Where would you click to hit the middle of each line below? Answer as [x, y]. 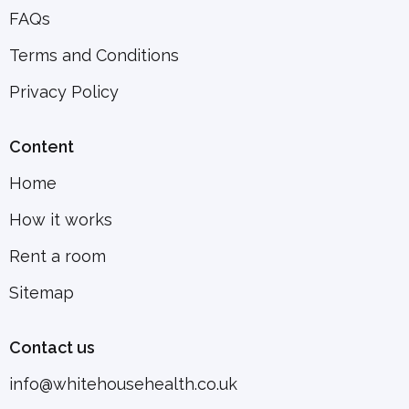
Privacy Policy [64, 92]
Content [42, 147]
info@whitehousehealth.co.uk [123, 384]
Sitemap [42, 293]
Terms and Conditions [94, 56]
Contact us [52, 348]
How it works [61, 220]
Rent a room [58, 257]
